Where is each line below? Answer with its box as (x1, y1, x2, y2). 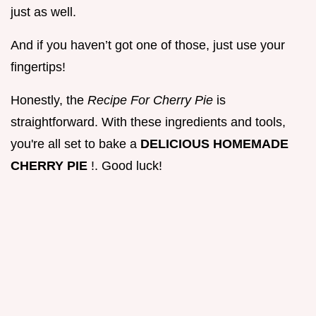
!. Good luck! (91, 158, 162, 173)
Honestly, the (11, 92, 87, 107)
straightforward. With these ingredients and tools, (11, 114, 286, 129)
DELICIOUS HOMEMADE (140, 136, 288, 151)
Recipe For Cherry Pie (87, 92, 217, 107)
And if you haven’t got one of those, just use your (11, 37, 285, 52)
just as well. (11, 4, 76, 19)
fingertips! (11, 59, 66, 74)
